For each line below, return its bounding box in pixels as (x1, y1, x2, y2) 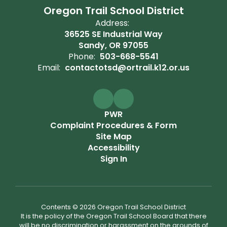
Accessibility (87, 142, 140, 154)
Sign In (100, 153, 127, 165)
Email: (37, 62, 60, 73)
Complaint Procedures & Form (50, 120, 177, 131)
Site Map (95, 131, 132, 142)
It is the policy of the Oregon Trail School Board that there (20, 211, 207, 221)
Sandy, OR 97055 (79, 40, 148, 51)
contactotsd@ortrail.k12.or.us (65, 62, 190, 73)
